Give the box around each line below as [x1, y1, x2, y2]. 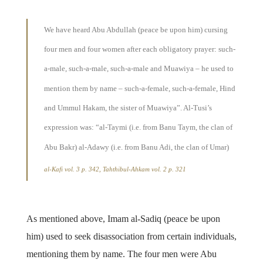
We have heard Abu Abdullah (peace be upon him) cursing [43, 25, 228, 34]
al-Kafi [43, 165, 63, 173]
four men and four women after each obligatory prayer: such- [43, 44, 235, 53]
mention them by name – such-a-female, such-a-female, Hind [43, 83, 235, 93]
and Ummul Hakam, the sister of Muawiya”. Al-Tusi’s [43, 103, 212, 112]
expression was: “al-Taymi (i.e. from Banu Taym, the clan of [43, 123, 232, 132]
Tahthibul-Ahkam [102, 165, 150, 173]
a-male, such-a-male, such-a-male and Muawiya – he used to [43, 64, 234, 73]
